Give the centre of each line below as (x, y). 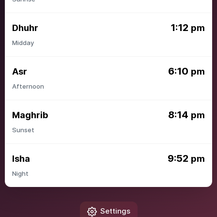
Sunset (23, 130)
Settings (115, 211)
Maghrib (30, 115)
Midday (23, 43)
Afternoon (28, 86)
